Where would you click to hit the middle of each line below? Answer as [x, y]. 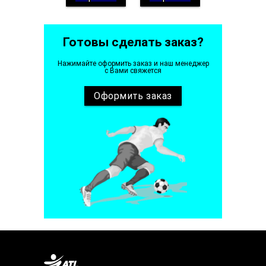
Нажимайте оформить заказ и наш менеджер [133, 64]
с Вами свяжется [133, 71]
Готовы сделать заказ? [133, 42]
